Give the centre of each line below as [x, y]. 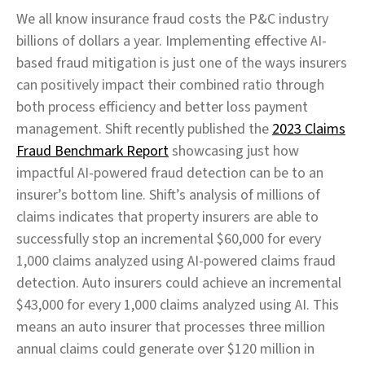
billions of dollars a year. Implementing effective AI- [172, 41]
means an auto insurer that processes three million [171, 327]
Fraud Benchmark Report [92, 151]
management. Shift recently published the [144, 129]
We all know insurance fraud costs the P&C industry [172, 19]
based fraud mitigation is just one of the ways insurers [182, 63]
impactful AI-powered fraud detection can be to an [170, 173]
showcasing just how [234, 151]
